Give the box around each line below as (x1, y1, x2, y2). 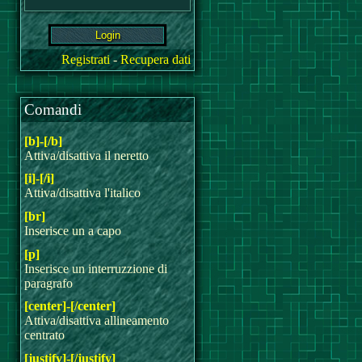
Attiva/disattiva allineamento (24, 314, 169, 328)
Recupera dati (120, 53, 191, 66)
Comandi (24, 101, 82, 118)
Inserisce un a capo (24, 223, 121, 238)
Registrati (61, 53, 110, 66)
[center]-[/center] (24, 299, 116, 314)
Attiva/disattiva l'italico (24, 186, 141, 200)
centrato (24, 328, 65, 343)
